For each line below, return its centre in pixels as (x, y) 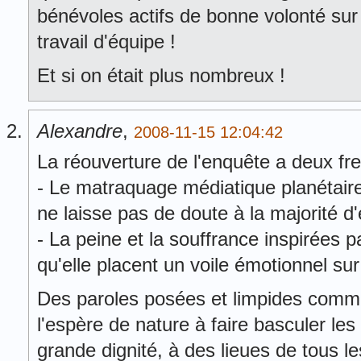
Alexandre (80, 131)
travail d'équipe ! (106, 41)
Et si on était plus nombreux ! (161, 75)
